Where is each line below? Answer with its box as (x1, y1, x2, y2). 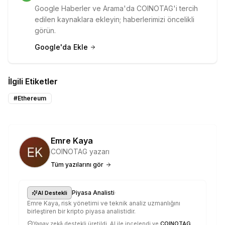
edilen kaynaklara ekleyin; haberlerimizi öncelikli (35, 15, 194, 24)
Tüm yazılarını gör (51, 161, 103, 169)
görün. (35, 26, 56, 35)
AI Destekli (38, 189, 67, 197)
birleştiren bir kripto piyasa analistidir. (27, 207, 136, 215)
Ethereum (18, 94, 46, 102)
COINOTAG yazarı (51, 147, 109, 156)
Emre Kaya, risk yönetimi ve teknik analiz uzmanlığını (27, 199, 180, 207)
